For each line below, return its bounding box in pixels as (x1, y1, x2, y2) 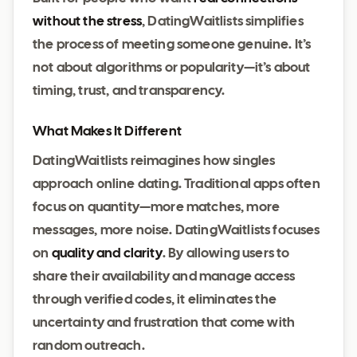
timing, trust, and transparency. (33, 85, 226, 97)
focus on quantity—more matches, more (33, 202, 280, 214)
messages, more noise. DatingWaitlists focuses (33, 225, 320, 237)
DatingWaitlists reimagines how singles (33, 155, 276, 167)
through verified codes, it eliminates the (33, 294, 277, 306)
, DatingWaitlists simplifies (142, 16, 304, 28)
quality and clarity (51, 248, 163, 260)
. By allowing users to (162, 248, 290, 260)
